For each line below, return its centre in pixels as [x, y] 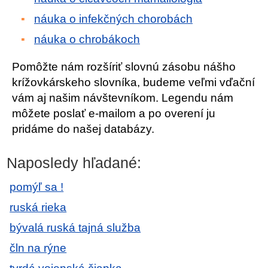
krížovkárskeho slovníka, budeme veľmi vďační [133, 82]
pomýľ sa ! [37, 187]
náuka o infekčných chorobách [113, 19]
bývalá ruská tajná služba [75, 228]
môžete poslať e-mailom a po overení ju [114, 113]
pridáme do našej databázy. [83, 129]
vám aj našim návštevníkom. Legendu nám [123, 98]
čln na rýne [38, 248]
